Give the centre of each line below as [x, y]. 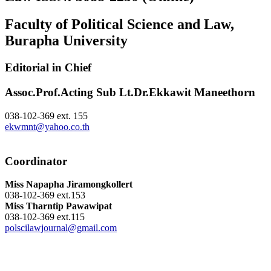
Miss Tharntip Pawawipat [58, 206]
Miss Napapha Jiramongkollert [69, 184]
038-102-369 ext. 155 [46, 116]
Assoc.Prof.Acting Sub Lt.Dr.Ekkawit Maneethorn [130, 93]
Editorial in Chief [48, 68]
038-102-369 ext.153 [45, 195]
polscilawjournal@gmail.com [61, 228]
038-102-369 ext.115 [45, 217]
